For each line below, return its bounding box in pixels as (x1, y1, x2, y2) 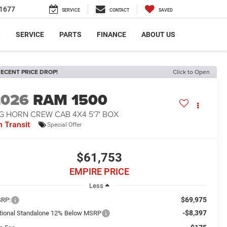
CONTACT (109, 8, 129, 13)
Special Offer (47, 121, 82, 128)
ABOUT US (141, 30, 175, 39)
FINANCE (97, 30, 126, 39)
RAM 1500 (33, 89, 108, 111)
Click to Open (173, 67, 210, 76)
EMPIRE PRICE (69, 166, 129, 177)
